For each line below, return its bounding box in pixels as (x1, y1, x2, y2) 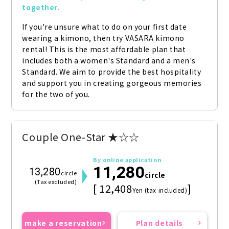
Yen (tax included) (132, 186, 188, 195)
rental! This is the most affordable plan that (22, 44, 186, 55)
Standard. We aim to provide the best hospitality (22, 66, 201, 77)
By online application (93, 155, 162, 164)
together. (22, 2, 60, 13)
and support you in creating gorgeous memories (22, 78, 202, 88)
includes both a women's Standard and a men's (22, 55, 196, 66)
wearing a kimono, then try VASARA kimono (22, 33, 185, 43)
